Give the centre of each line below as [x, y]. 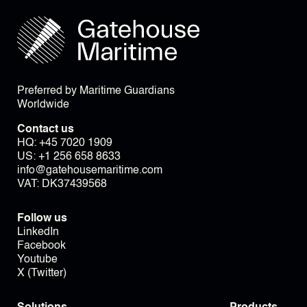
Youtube [37, 260]
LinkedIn [38, 233]
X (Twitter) [42, 274]
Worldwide [43, 105]
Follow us [42, 219]
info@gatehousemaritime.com [90, 171]
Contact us [46, 130]
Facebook [41, 246]
